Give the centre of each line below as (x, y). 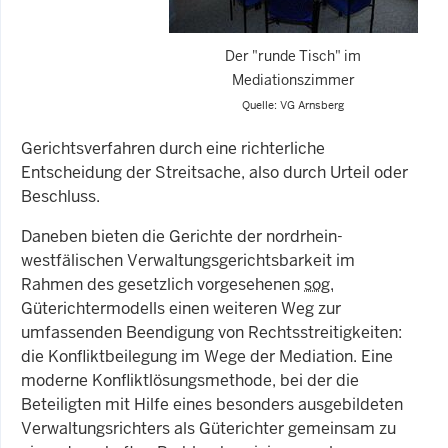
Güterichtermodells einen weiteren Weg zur (181, 308)
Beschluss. (60, 196)
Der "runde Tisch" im (293, 56)
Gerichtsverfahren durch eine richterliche (173, 148)
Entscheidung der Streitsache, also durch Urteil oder (214, 172)
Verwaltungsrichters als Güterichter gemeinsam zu (208, 428)
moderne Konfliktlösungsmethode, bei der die (190, 380)
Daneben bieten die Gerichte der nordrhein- (182, 236)
